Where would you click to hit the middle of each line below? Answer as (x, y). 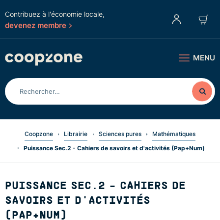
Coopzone (39, 134)
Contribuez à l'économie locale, (55, 14)
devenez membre (36, 25)
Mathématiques (174, 134)
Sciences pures (120, 134)
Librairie (76, 134)
